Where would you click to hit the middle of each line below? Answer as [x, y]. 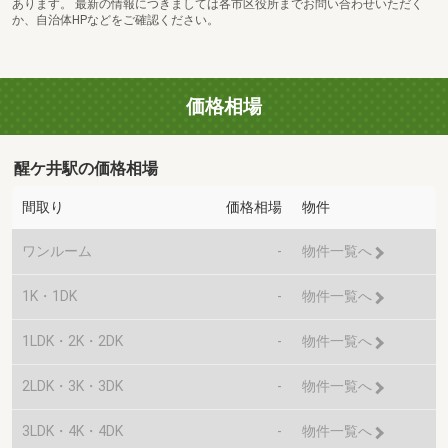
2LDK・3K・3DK [72, 386]
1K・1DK [49, 296]
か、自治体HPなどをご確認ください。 [115, 20]
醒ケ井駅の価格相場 [86, 168]
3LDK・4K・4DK [72, 431]
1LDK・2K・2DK [72, 341]
